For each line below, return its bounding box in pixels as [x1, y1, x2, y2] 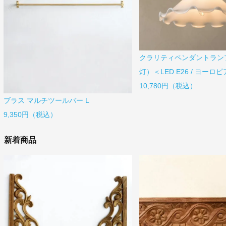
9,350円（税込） [4, 110, 57, 119]
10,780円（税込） [139, 82, 197, 90]
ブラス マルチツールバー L [4, 96, 89, 104]
